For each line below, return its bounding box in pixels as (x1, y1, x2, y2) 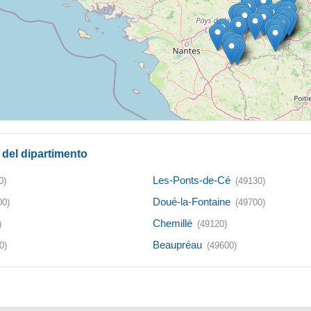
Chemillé (152, 217, 192, 229)
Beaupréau (152, 239, 202, 251)
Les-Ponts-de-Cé (152, 174, 230, 186)
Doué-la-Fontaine (152, 196, 230, 208)
